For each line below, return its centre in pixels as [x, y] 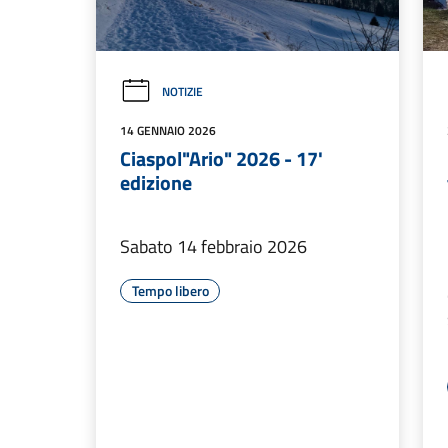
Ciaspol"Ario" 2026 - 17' [221, 159]
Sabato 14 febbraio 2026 [213, 247]
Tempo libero [170, 291]
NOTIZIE [182, 92]
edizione [156, 183]
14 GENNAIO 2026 [168, 131]
